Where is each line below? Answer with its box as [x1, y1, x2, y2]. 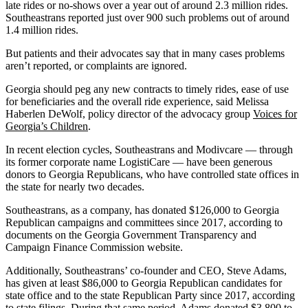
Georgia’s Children [5, 120, 88, 132]
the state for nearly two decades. [5, 180, 144, 192]
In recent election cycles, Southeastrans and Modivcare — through [5, 143, 293, 155]
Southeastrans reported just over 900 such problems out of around [5, 11, 289, 23]
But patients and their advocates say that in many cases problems [5, 47, 285, 59]
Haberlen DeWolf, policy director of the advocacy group [5, 107, 253, 120]
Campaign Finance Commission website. [5, 241, 183, 253]
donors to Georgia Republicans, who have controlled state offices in [5, 168, 299, 180]
